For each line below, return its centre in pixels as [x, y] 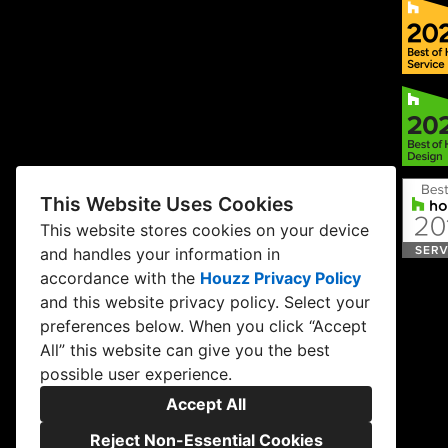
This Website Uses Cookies [167, 204]
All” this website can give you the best [185, 350]
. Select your [322, 302]
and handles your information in [160, 254]
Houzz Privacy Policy [280, 278]
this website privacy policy [174, 302]
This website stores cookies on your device [204, 230]
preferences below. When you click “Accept [203, 326]
